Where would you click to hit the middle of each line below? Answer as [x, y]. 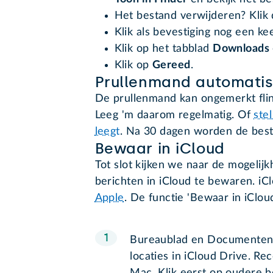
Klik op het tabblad [164, 49]
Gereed [171, 66]
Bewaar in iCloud [160, 149]
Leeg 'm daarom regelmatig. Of [174, 115]
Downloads [241, 49]
